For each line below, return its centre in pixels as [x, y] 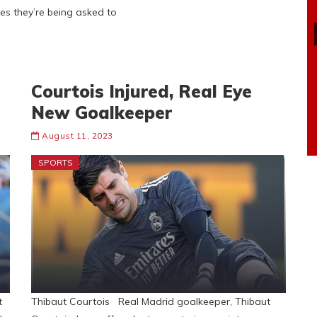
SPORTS [56, 162]
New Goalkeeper [102, 113]
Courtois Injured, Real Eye [142, 91]
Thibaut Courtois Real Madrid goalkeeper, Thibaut [151, 301]
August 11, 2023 [77, 136]
